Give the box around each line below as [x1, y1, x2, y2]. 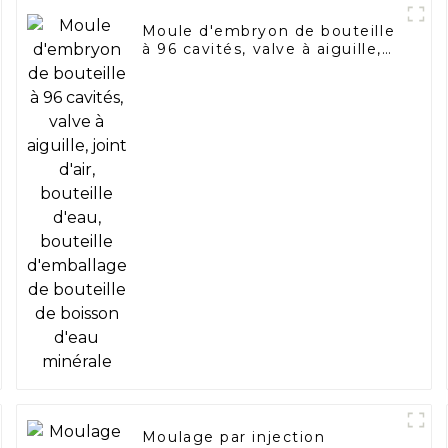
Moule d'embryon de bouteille [141, 22, 396, 41]
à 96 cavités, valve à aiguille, [141, 40, 382, 59]
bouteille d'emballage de [141, 76, 351, 95]
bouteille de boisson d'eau [141, 94, 363, 113]
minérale [141, 112, 215, 131]
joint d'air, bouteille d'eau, [141, 58, 361, 77]
